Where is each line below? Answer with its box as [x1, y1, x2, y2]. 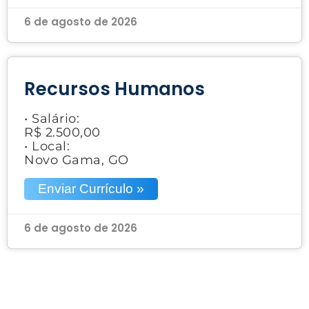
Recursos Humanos [24, 76, 205, 101]
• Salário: [24, 110, 79, 126]
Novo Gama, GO [24, 152, 129, 168]
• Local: [24, 138, 70, 154]
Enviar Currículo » [38, 181, 144, 196]
